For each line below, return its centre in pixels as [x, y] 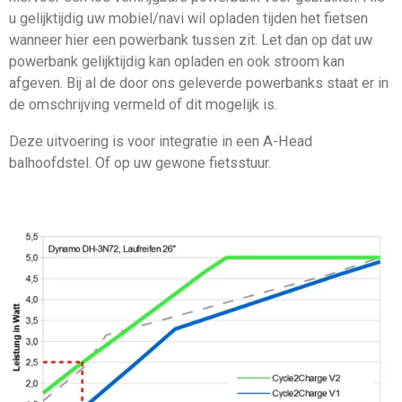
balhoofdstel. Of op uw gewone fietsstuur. [140, 162]
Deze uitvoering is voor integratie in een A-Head [161, 141]
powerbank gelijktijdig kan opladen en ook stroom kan [177, 62]
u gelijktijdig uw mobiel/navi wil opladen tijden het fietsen [188, 19]
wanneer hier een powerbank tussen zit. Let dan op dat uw [191, 40]
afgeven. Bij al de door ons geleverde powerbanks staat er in [199, 83]
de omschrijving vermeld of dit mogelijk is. [143, 105]
